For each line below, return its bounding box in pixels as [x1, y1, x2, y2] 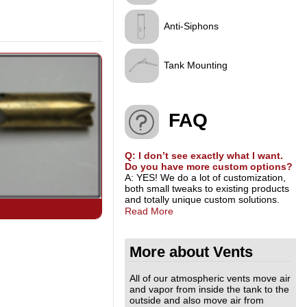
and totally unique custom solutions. [125, 193, 280, 205]
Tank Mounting [164, 59, 228, 71]
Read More [125, 205, 173, 217]
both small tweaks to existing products [125, 182, 289, 194]
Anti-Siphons [164, 20, 219, 32]
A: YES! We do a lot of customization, [125, 171, 286, 183]
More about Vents [130, 243, 253, 260]
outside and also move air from [130, 294, 264, 306]
